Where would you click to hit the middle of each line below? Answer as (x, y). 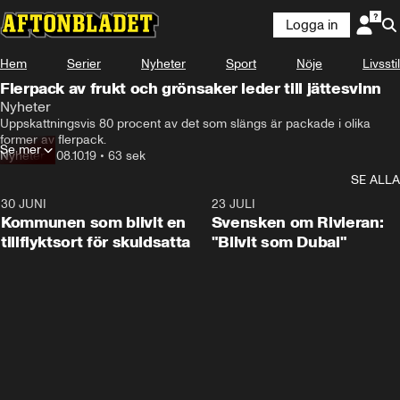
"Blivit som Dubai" (279, 242)
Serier (84, 64)
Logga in (312, 25)
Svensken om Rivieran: (297, 222)
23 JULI (233, 204)
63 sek (127, 156)
